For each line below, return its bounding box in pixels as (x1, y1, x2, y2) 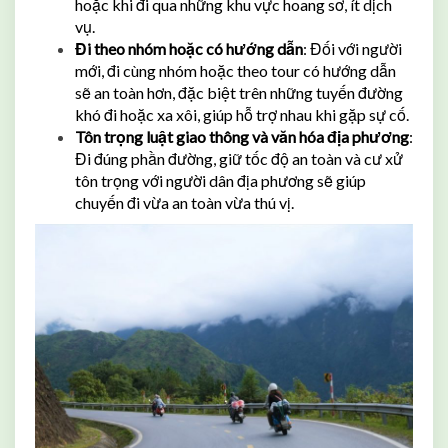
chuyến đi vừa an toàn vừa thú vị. (75, 192, 294, 212)
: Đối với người (303, 38, 402, 58)
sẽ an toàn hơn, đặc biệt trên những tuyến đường (75, 82, 403, 102)
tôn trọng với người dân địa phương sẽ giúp (75, 170, 366, 190)
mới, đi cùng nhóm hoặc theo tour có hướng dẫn (75, 60, 396, 80)
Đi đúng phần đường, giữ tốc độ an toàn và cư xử (75, 148, 403, 168)
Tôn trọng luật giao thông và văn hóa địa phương (75, 126, 409, 146)
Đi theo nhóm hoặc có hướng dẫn (75, 38, 303, 58)
